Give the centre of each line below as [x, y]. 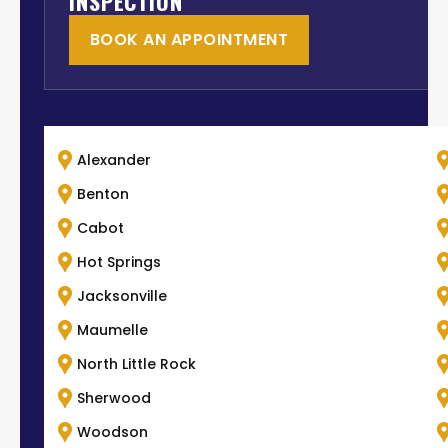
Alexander [113, 159]
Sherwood [113, 397]
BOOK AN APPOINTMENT [189, 40]
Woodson [112, 431]
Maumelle [112, 329]
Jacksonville [121, 295]
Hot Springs [118, 261]
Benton [102, 193]
